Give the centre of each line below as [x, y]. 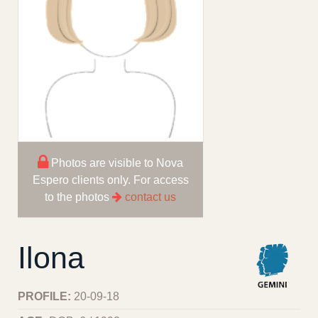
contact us [150, 197]
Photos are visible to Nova [116, 163]
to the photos [78, 197]
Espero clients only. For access [110, 180]
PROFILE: [46, 296]
